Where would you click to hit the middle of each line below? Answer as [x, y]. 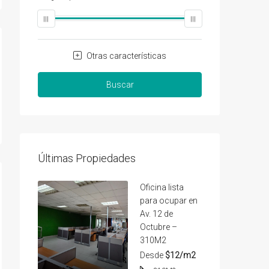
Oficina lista [162, 187]
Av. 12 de [156, 214]
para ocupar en [169, 201]
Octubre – [159, 227]
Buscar [120, 85]
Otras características [125, 56]
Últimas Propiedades [87, 158]
